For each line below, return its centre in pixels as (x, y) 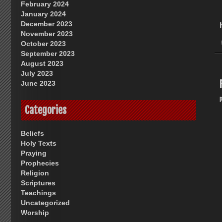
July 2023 (37, 73)
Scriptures (38, 183)
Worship (35, 213)
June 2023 (38, 83)
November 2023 (47, 33)
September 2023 (48, 53)
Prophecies (40, 163)
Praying (34, 153)
